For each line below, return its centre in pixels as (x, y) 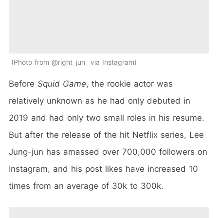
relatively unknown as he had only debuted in (100, 100)
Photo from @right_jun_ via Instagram (74, 62)
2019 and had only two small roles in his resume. (107, 118)
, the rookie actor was (129, 83)
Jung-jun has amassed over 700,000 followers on (108, 152)
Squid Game (62, 83)
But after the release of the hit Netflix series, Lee (106, 135)
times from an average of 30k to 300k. (86, 186)
